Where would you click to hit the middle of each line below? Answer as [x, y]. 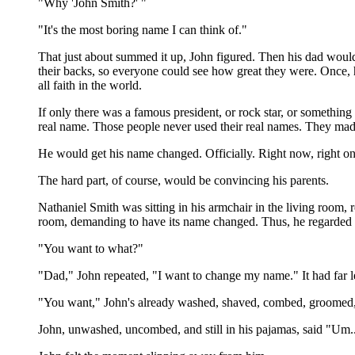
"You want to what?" [91, 248]
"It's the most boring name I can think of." [143, 30]
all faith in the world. [90, 85]
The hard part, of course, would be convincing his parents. [183, 180]
